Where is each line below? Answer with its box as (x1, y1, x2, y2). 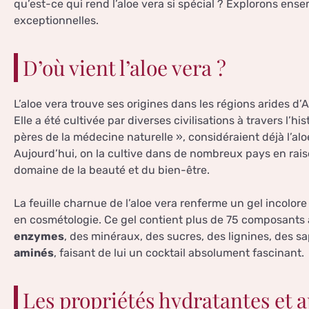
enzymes (14, 230, 64, 243)
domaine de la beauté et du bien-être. (14, 163, 210, 177)
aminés (14, 246, 54, 260)
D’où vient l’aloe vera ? (23, 54, 226, 82)
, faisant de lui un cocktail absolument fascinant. (54, 246, 304, 260)
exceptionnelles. (14, 14, 99, 28)
